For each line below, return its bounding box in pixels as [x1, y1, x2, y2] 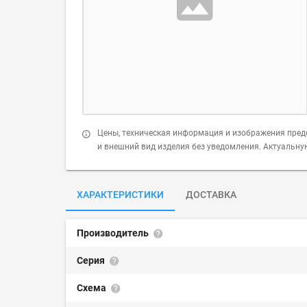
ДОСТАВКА [186, 189, 236, 200]
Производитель [77, 228, 151, 238]
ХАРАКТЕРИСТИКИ [77, 189, 164, 200]
